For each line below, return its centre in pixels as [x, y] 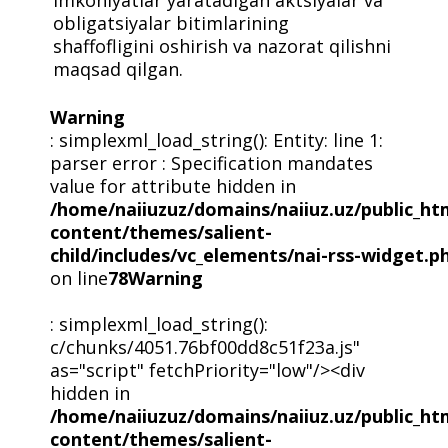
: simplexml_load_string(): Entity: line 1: [216, 139]
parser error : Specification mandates [211, 162]
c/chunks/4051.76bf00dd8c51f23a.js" [204, 346]
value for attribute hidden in [172, 185]
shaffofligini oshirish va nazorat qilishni [222, 45]
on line [78, 277]
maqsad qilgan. [118, 68]
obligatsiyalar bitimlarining [171, 22]
